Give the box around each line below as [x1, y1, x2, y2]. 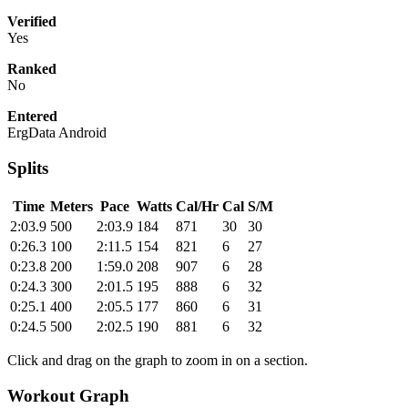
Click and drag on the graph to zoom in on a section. [7, 352, 308, 368]
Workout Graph [7, 385, 129, 405]
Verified [7, 14, 56, 30]
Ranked [7, 61, 56, 77]
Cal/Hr [176, 198, 219, 214]
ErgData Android [7, 125, 107, 141]
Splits [7, 158, 48, 178]
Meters [50, 198, 93, 214]
